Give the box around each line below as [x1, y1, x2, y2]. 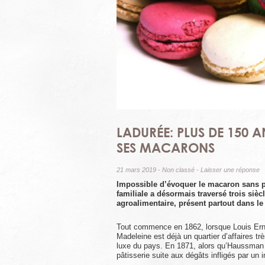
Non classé [162, 166, 195, 174]
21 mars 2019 [117, 166, 156, 174]
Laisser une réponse [201, 166, 260, 174]
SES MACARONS [117, 140, 215, 156]
